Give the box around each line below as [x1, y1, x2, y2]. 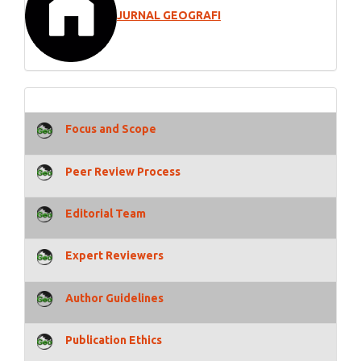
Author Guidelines [65, 291, 164, 305]
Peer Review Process [65, 164, 180, 178]
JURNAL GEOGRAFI [117, 8, 221, 22]
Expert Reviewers [63, 249, 164, 263]
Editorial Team [65, 207, 146, 221]
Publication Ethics [65, 334, 162, 347]
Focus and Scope [65, 122, 156, 136]
